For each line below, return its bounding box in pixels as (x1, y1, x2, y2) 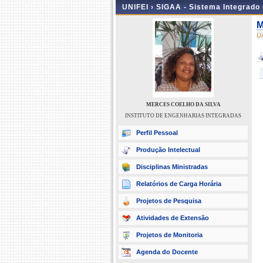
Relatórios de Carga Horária (136, 180, 221, 187)
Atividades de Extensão (136, 214, 209, 221)
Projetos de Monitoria (136, 231, 203, 238)
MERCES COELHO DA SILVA (146, 102, 221, 107)
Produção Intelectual (136, 146, 200, 153)
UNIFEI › (122, 3, 156, 11)
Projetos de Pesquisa (136, 197, 201, 204)
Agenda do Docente (136, 248, 198, 255)
